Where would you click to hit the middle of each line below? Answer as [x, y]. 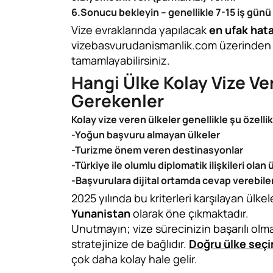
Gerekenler [118, 101]
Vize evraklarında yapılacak [140, 30]
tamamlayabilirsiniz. [121, 60]
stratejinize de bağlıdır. [130, 244]
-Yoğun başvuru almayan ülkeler [146, 135]
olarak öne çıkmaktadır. [191, 213]
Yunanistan [102, 213]
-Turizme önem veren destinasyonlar [157, 150]
